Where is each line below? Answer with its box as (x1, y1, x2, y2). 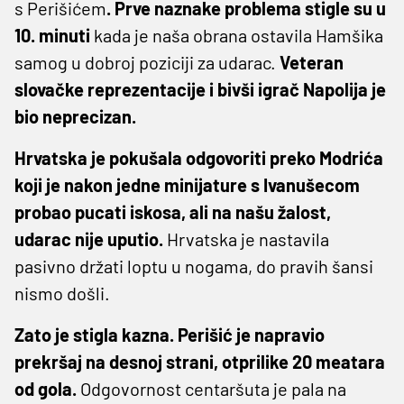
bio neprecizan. (14, 105, 136, 127)
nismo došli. (14, 281, 110, 304)
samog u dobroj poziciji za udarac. (14, 50, 276, 73)
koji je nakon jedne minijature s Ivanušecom (14, 173, 360, 196)
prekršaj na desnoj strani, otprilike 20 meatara (14, 350, 385, 372)
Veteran (276, 50, 344, 73)
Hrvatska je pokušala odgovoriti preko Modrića (14, 146, 383, 169)
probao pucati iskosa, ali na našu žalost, (14, 200, 331, 223)
